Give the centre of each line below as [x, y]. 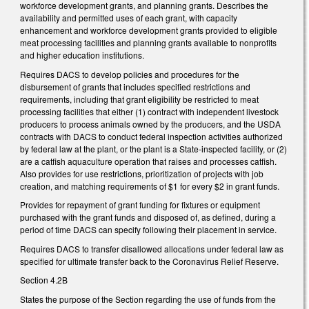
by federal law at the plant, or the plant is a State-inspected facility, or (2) [153, 148]
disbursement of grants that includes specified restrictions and [135, 86]
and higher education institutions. [82, 54]
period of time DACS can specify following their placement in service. [149, 230]
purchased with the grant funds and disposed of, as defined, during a [148, 217]
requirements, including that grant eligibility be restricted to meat [139, 99]
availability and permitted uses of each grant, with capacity [129, 17]
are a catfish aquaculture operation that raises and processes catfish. [148, 161]
